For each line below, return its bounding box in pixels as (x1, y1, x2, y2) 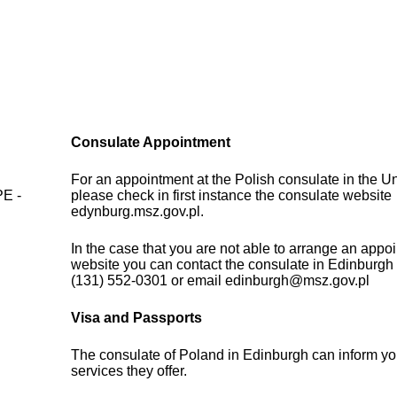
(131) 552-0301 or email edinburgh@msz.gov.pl (71, 273, 370, 289)
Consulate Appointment (71, 135, 231, 151)
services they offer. (71, 363, 188, 379)
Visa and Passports (71, 310, 203, 326)
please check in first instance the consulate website (71, 188, 393, 204)
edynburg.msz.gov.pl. (71, 204, 205, 220)
